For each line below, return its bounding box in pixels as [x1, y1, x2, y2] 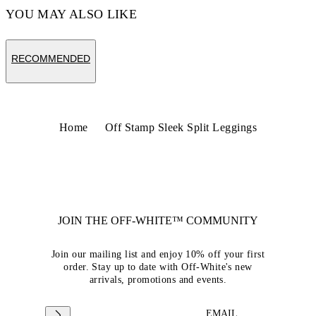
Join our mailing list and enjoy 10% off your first [51, 249, 265, 260]
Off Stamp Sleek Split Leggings [104, 121, 257, 133]
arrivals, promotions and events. [89, 274, 227, 285]
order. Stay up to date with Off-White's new [63, 262, 253, 272]
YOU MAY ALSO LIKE [6, 7, 138, 21]
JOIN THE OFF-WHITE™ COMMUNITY [58, 214, 258, 226]
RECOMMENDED [11, 53, 90, 64]
